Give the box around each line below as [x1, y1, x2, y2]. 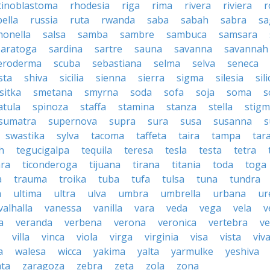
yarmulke [171, 245, 213, 258]
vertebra [209, 216, 248, 229]
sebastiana [92, 57, 142, 70]
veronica [158, 216, 196, 229]
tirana [133, 158, 160, 171]
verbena [64, 216, 102, 229]
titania [172, 158, 201, 171]
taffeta [136, 129, 166, 142]
